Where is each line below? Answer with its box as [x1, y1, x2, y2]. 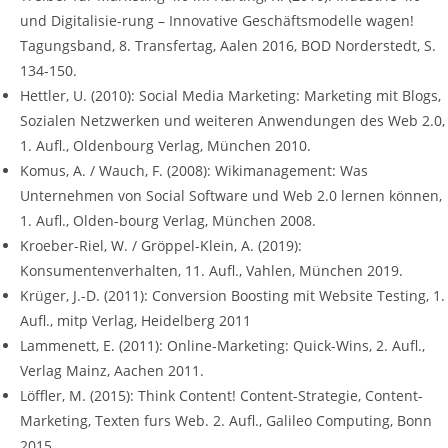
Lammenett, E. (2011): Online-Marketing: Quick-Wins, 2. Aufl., [20, 336, 425, 356]
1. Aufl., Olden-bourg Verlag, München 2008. [20, 211, 316, 231]
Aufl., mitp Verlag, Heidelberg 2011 [20, 311, 251, 331]
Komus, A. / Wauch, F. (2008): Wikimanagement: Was [20, 161, 368, 181]
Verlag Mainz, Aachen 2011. [20, 361, 204, 381]
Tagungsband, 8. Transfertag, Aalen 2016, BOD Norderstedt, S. [20, 36, 436, 56]
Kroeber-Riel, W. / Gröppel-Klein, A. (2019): [20, 236, 302, 256]
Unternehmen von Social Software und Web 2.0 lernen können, [20, 186, 442, 206]
